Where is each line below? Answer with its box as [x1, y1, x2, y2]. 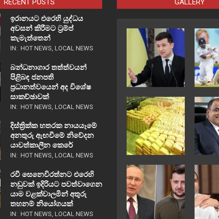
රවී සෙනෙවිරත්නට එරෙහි [10, 170, 94, 179]
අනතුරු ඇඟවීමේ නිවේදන [10, 131, 94, 140]
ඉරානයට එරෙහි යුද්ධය [10, 14, 83, 23]
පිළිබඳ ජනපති [10, 73, 54, 82]
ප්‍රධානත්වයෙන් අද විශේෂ [10, 83, 91, 92]
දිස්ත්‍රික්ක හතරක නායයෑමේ [10, 121, 97, 131]
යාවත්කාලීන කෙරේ [10, 141, 75, 150]
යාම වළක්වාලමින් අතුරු [10, 190, 87, 199]
